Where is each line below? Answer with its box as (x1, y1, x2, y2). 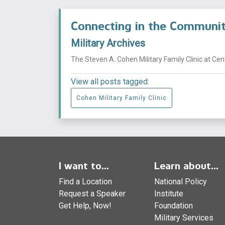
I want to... (59, 160, 109, 172)
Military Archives (71, 37, 145, 50)
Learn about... (154, 160, 218, 172)
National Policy (154, 177, 207, 187)
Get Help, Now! (59, 201, 111, 211)
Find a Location (59, 177, 112, 187)
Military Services (154, 213, 213, 223)
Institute (154, 189, 183, 199)
